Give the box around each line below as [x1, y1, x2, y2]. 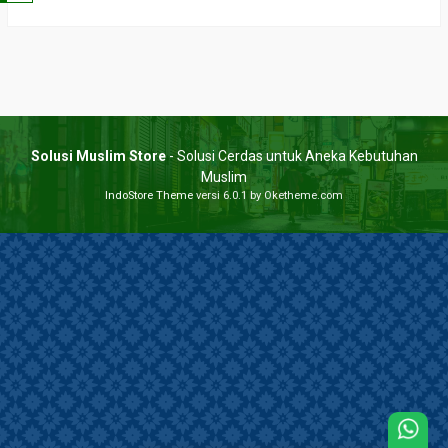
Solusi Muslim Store [30, 148, 166, 164]
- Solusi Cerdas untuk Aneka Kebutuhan [165, 148, 418, 164]
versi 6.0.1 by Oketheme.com [193, 189, 343, 202]
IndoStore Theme [105, 189, 193, 202]
